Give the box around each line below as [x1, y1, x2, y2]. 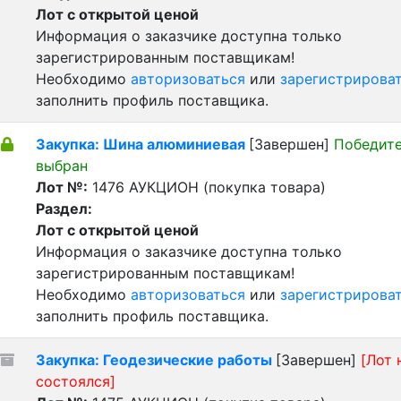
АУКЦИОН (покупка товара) [129, 178, 326, 196]
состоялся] [36, 372, 115, 390]
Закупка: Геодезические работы [36, 351, 276, 369]
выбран [36, 157, 88, 175]
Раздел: [36, 200, 92, 218]
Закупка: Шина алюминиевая [36, 135, 249, 153]
